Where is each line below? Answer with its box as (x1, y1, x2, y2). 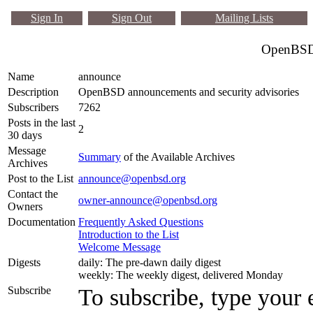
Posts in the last (8, 117, 75, 129)
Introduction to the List (78, 228, 179, 240)
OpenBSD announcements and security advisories (78, 86, 299, 98)
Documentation (8, 216, 75, 228)
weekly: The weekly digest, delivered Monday (78, 269, 283, 281)
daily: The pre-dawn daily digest (78, 256, 221, 268)
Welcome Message (78, 241, 161, 253)
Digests (8, 256, 41, 268)
